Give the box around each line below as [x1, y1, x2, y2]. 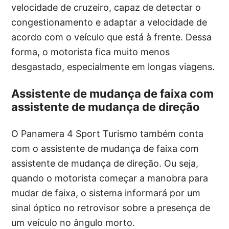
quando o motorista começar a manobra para [11, 173, 209, 184]
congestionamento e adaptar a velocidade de [11, 17, 208, 28]
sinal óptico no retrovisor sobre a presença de [11, 202, 211, 214]
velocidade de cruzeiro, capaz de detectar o [11, 2, 201, 13]
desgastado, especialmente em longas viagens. [11, 61, 215, 73]
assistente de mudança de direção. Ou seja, [11, 158, 199, 169]
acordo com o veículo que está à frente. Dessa [11, 32, 212, 43]
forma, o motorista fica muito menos [11, 47, 170, 58]
